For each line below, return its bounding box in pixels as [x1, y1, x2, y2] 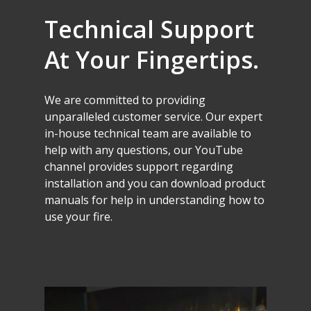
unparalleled [44, 108, 110, 124]
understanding [149, 192, 226, 208]
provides [88, 158, 134, 174]
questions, [117, 142, 171, 158]
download [171, 175, 222, 191]
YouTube [195, 142, 244, 158]
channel [44, 158, 86, 174]
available [192, 125, 238, 141]
